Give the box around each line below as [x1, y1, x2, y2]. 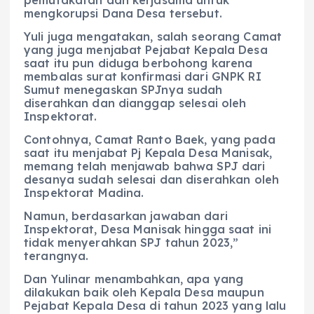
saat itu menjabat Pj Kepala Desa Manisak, [24, 145, 272, 160]
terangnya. [24, 248, 89, 263]
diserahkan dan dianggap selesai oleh [24, 95, 247, 110]
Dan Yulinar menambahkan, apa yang [24, 271, 244, 286]
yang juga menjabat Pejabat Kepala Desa [24, 42, 268, 57]
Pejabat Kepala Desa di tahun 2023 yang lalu [24, 298, 287, 313]
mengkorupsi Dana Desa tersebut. [24, 6, 222, 20]
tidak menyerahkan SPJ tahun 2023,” [24, 235, 239, 250]
